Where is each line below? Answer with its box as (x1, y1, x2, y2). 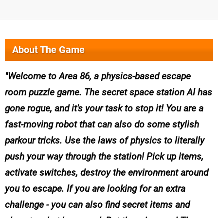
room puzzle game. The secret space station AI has (5, 87, 212, 98)
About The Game (12, 44, 85, 56)
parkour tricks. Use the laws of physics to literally (5, 135, 204, 146)
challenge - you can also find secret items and (5, 199, 190, 211)
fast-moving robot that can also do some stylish (5, 119, 199, 130)
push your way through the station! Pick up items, (5, 151, 203, 163)
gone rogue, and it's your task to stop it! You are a (5, 103, 203, 114)
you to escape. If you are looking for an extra (5, 183, 185, 195)
